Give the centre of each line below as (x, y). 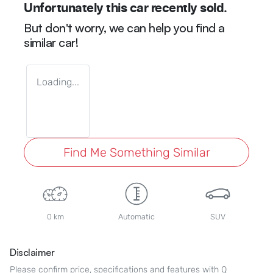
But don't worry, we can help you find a (124, 27)
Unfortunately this (77, 8)
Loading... (58, 82)
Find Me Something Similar (136, 152)
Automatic (136, 216)
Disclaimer (32, 252)
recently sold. (188, 8)
